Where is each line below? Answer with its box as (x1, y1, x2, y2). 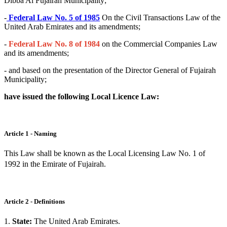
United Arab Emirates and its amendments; (4, 22, 142, 31)
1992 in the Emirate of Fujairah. (4, 159, 111, 168)
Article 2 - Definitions (4, 198, 66, 206)
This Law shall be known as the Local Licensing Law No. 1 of (4, 148, 205, 158)
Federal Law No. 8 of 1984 (9, 39, 100, 48)
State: (12, 217, 32, 226)
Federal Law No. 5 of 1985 (9, 13, 100, 22)
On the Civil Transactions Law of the (100, 13, 220, 22)
